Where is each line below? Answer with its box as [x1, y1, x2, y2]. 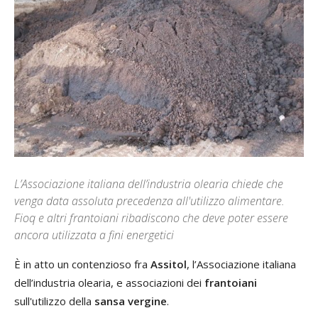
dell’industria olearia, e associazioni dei [14, 275, 204, 290]
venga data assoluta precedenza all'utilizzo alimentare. [14, 193, 285, 209]
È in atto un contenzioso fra [14, 257, 150, 272]
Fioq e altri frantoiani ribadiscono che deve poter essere [14, 210, 288, 226]
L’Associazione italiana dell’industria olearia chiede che [14, 176, 283, 192]
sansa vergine [94, 294, 167, 309]
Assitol [150, 257, 187, 272]
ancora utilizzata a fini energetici [14, 227, 174, 243]
